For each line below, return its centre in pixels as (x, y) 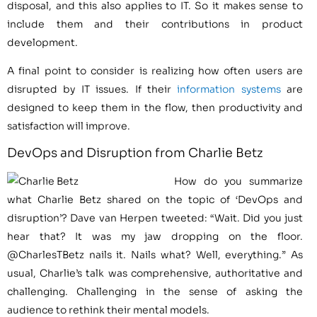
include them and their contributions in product (155, 24)
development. (42, 43)
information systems (229, 90)
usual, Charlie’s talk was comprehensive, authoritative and (155, 273)
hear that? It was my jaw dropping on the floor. (155, 236)
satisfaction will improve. (69, 126)
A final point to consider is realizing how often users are (155, 71)
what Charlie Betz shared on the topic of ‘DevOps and (155, 199)
